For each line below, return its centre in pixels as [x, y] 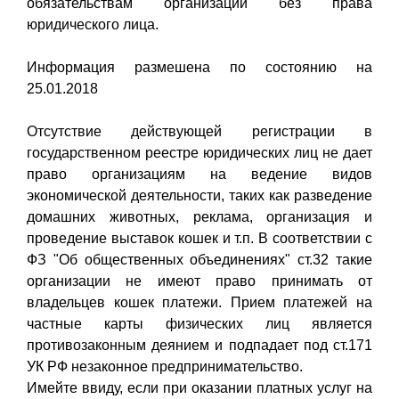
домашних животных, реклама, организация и [199, 216]
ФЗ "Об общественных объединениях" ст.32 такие [199, 259]
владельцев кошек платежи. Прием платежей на [199, 302]
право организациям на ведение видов [199, 174]
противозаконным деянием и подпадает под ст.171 [199, 345]
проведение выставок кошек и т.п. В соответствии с [199, 238]
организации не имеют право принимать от [199, 281]
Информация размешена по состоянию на [199, 67]
